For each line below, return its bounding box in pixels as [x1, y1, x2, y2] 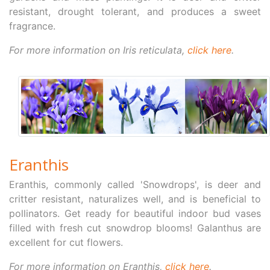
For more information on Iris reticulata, [9, 44, 187, 57]
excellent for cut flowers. [9, 236, 123, 249]
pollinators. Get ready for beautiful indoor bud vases [9, 207, 261, 220]
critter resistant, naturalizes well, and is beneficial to [9, 193, 261, 206]
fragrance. [9, 20, 55, 33]
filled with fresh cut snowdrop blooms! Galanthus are [9, 222, 261, 234]
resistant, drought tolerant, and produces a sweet [9, 5, 261, 18]
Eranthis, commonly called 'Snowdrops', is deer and [9, 178, 261, 191]
